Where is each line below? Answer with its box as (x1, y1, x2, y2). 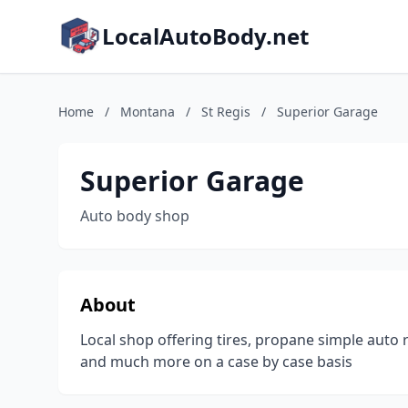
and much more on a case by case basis (80, 352, 352, 372)
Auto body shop (80, 206, 189, 226)
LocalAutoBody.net (102, 21, 309, 51)
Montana (120, 103, 175, 120)
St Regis (201, 103, 250, 120)
